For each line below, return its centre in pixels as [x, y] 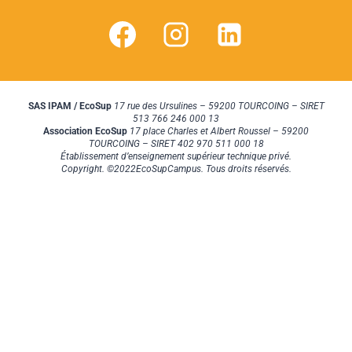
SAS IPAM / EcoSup [70, 106]
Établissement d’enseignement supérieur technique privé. [176, 157]
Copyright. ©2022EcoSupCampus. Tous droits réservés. [176, 169]
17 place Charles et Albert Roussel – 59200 [218, 132]
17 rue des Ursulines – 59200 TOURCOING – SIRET [218, 106]
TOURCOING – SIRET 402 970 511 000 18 [176, 144]
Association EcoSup [85, 132]
